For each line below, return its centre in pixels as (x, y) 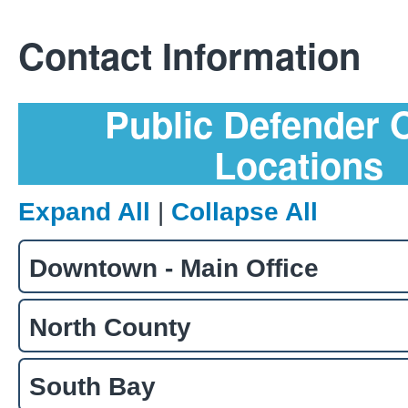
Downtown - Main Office (174, 268)
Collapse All (245, 211)
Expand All (84, 211)
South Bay (92, 386)
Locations (298, 164)
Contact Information (189, 55)
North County (110, 327)
